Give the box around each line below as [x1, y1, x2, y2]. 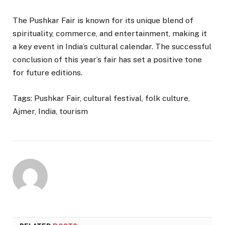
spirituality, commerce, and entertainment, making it [13, 29, 207, 39]
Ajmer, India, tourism [13, 106, 88, 116]
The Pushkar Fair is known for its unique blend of [13, 16, 193, 26]
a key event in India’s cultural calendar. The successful [13, 42, 211, 52]
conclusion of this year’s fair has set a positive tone [13, 55, 202, 65]
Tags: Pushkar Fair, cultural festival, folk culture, [13, 93, 190, 103]
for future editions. [13, 68, 82, 78]
